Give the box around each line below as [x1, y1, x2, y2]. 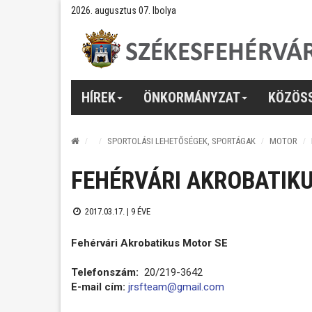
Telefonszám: [71, 265, 141, 279]
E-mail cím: [71, 280, 125, 293]
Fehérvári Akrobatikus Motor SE [71, 236, 228, 249]
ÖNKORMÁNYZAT [143, 88, 240, 106]
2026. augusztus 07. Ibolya [71, 5, 176, 16]
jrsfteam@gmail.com [128, 280, 224, 293]
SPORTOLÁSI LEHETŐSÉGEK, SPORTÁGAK [107, 136, 256, 146]
